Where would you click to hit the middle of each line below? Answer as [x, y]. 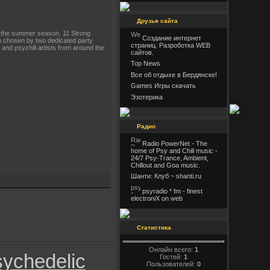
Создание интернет [171, 38]
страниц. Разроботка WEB [171, 45]
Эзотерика [147, 97]
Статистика [154, 228]
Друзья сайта [157, 21]
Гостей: [172, 256]
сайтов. [142, 52]
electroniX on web [157, 198]
